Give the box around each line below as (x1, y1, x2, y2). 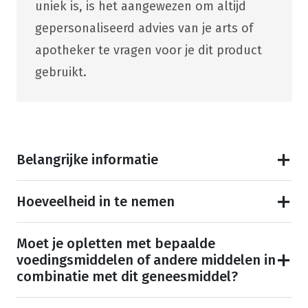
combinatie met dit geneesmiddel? (16, 268, 238, 285)
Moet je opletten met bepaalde (16, 235, 215, 252)
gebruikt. (34, 65, 87, 80)
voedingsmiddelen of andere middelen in (16, 252, 276, 269)
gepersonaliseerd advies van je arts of (34, 21, 253, 36)
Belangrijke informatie (16, 151, 158, 168)
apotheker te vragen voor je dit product (34, 43, 262, 58)
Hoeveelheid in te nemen (16, 193, 175, 210)
